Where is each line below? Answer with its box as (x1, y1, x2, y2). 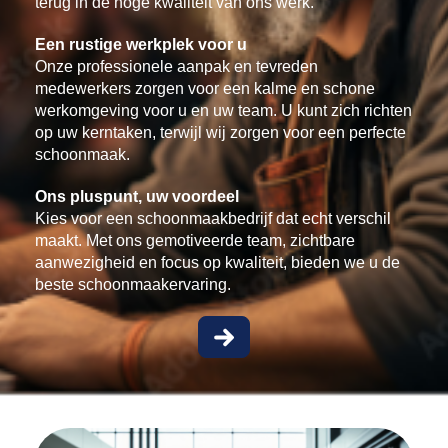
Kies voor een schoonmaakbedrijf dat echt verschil (35, 210, 391, 227)
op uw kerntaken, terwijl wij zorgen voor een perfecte (35, 124, 406, 141)
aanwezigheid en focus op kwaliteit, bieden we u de (35, 254, 400, 271)
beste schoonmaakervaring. (35, 276, 231, 293)
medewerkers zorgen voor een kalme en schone (35, 80, 375, 97)
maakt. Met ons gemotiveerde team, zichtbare (35, 232, 355, 249)
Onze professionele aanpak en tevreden (35, 58, 318, 75)
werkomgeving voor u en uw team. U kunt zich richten (35, 102, 412, 119)
